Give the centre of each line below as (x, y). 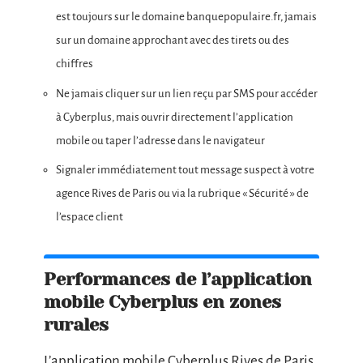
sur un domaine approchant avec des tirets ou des (173, 41)
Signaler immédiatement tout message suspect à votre (185, 170)
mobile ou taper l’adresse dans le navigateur (160, 140)
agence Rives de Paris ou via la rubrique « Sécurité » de (182, 194)
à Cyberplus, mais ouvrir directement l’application (175, 117)
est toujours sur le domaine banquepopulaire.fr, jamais (186, 17)
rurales (76, 325)
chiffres (75, 64)
